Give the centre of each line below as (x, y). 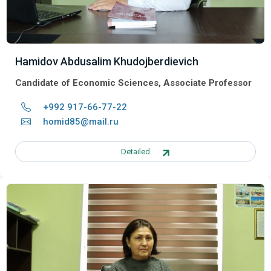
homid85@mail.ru (81, 121)
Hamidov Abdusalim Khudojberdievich (107, 61)
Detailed (135, 151)
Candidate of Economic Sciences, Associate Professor (133, 83)
